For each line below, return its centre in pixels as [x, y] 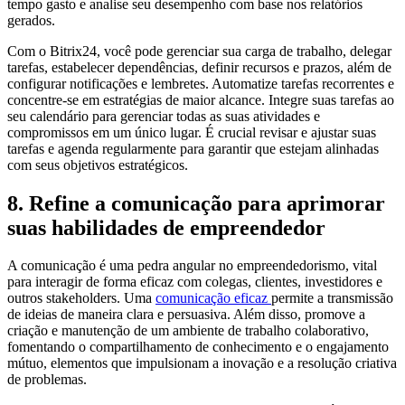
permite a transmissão [332, 298]
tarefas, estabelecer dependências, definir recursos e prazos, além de [199, 67]
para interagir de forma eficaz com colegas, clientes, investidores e [195, 282]
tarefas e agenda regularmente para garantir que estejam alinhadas [193, 148]
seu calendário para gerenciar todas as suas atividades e [164, 116]
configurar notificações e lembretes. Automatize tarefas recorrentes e [201, 83]
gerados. [31, 20]
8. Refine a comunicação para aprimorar [196, 203]
